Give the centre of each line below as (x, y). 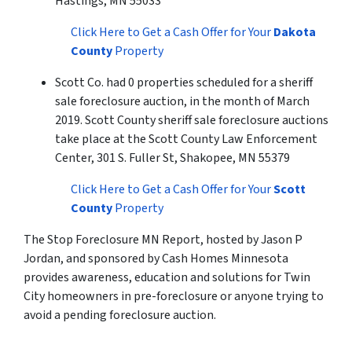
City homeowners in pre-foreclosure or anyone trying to (174, 297)
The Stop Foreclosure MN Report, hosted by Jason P (163, 240)
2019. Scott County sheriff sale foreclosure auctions (192, 121)
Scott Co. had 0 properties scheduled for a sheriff (184, 83)
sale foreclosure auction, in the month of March (182, 102)
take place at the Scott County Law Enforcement (186, 139)
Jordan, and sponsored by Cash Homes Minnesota (156, 259)
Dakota (295, 33)
